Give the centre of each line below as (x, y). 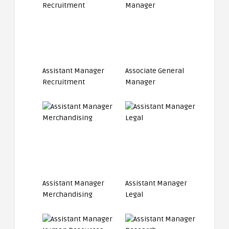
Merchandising (67, 194)
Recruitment (63, 82)
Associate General (155, 71)
